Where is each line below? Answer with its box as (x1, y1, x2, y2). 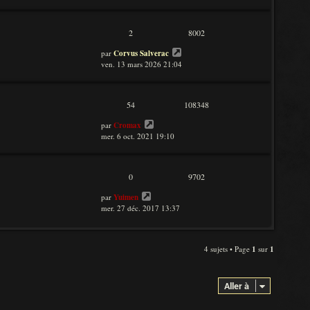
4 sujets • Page (204, 244, 252, 254)
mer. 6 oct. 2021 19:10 (101, 131, 174, 141)
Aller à (224, 280, 249, 292)
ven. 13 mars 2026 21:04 (101, 59, 182, 69)
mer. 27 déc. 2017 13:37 (101, 203, 180, 213)
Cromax (113, 120, 141, 131)
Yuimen (113, 192, 138, 203)
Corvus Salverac (113, 48, 169, 59)
